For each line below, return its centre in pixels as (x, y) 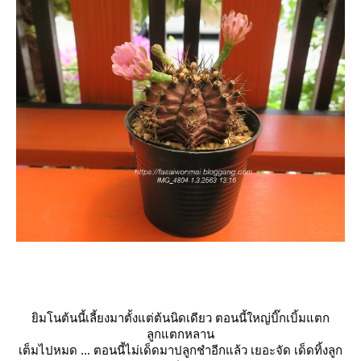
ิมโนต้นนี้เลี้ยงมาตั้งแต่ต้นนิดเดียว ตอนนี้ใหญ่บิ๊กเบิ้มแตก (180, 317)
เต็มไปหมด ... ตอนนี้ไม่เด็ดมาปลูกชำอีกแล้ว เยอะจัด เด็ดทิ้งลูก (180, 350)
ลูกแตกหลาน (180, 334)
